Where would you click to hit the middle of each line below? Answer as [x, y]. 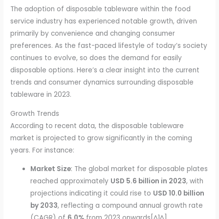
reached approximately [71, 181]
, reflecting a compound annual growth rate [131, 206]
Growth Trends [35, 113]
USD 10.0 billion [179, 194]
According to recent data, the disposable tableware [97, 126]
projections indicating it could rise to [92, 194]
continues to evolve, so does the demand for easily [96, 58]
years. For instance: [43, 150]
